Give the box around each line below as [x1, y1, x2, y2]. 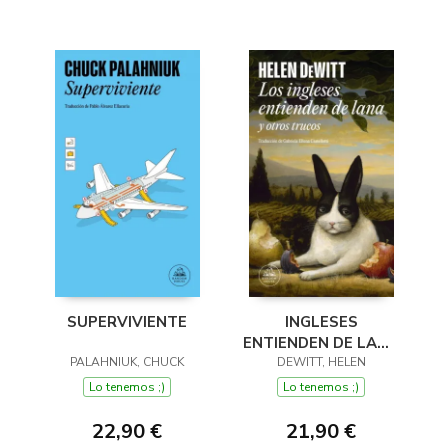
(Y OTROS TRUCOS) [247, 354, 395, 375]
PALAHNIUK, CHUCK [70, 354, 184, 371]
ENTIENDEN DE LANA [243, 333, 399, 354]
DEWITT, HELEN [276, 354, 366, 371]
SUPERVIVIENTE [67, 312, 187, 333]
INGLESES [284, 312, 358, 333]
